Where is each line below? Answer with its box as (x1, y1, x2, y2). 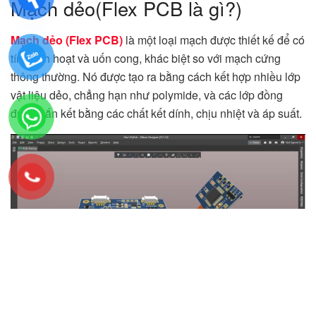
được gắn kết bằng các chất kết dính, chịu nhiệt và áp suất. (11, 104, 302, 121)
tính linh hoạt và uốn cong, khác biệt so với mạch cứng (11, 49, 281, 66)
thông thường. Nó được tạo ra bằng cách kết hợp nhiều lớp (11, 68, 300, 85)
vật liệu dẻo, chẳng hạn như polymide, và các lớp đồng (11, 86, 283, 103)
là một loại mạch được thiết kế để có (123, 31, 305, 48)
